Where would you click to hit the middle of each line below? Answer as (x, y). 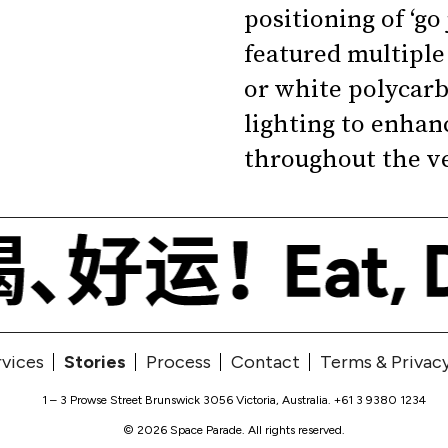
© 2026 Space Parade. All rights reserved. (234, 429)
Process (178, 361)
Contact (265, 361)
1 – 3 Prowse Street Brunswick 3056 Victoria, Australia (185, 399)
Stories (95, 361)
